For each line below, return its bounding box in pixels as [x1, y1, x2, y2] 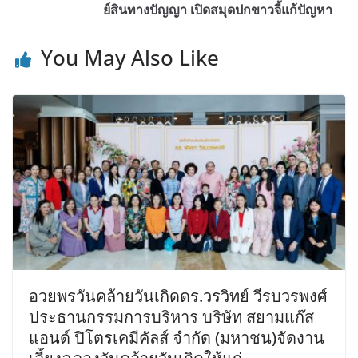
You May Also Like [41, 43, 219, 73]
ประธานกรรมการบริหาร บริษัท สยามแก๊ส [29, 305, 314, 328]
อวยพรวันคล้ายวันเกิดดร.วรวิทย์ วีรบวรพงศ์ [29, 284, 328, 307]
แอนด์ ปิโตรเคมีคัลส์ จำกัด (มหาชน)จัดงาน [29, 326, 324, 348]
